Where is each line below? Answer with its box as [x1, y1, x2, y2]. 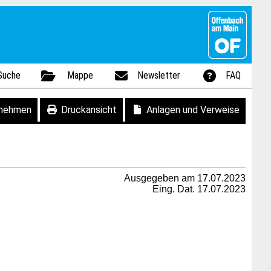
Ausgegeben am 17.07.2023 [124, 173, 246, 183]
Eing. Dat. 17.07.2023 [152, 184, 246, 194]
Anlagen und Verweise [146, 104, 240, 116]
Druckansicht [61, 104, 117, 116]
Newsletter [137, 70, 181, 81]
